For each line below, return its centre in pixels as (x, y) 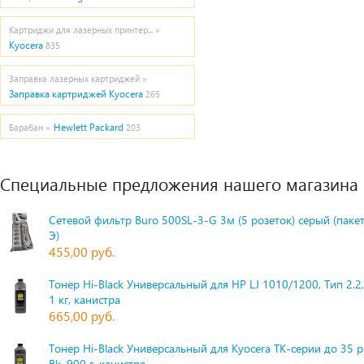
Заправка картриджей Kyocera (76, 94)
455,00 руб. (82, 251)
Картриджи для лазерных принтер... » (84, 30)
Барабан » (30, 127)
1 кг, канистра (84, 299)
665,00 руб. (82, 316)
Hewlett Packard (89, 127)
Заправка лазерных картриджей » (78, 78)
